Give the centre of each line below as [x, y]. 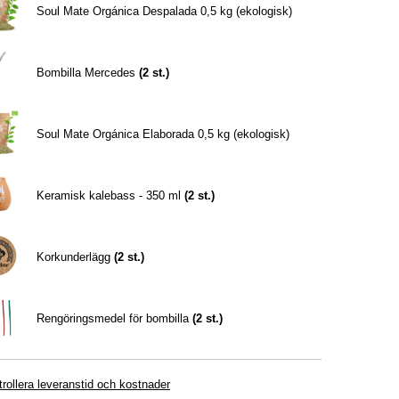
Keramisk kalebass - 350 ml [109, 195]
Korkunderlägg [74, 257]
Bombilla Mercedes [86, 73]
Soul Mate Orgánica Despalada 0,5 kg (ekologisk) [165, 11]
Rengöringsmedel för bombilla [113, 318]
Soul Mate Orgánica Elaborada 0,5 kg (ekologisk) [163, 134]
